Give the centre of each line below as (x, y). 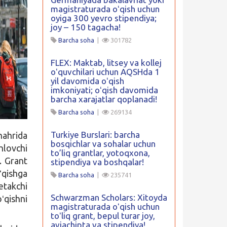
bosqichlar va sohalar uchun (103, 144)
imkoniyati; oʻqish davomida (104, 90)
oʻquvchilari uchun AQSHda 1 (105, 72)
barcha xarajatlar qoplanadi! (104, 99)
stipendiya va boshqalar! (97, 162)
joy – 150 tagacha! (85, 27)
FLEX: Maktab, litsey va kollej (106, 63)
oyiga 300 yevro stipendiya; (103, 18)
